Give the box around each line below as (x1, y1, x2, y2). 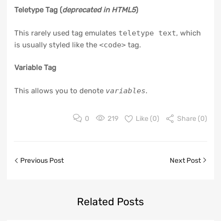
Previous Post (19, 156, 64, 165)
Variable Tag (14, 63, 56, 73)
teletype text (118, 28, 176, 37)
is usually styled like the (14, 40, 99, 49)
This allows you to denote (14, 86, 106, 95)
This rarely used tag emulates (14, 28, 118, 37)
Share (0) (177, 114, 207, 123)
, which (176, 28, 201, 37)
